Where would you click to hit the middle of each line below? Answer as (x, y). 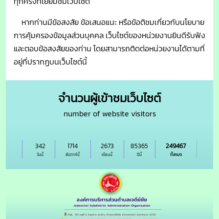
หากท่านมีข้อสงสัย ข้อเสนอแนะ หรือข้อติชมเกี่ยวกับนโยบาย (109, 22)
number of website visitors (109, 113)
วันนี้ (40, 154)
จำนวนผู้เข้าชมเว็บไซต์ (109, 98)
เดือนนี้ (107, 154)
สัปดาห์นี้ (73, 154)
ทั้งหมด (176, 154)
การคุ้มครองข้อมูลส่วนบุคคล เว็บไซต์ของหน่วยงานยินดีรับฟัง (109, 35)
